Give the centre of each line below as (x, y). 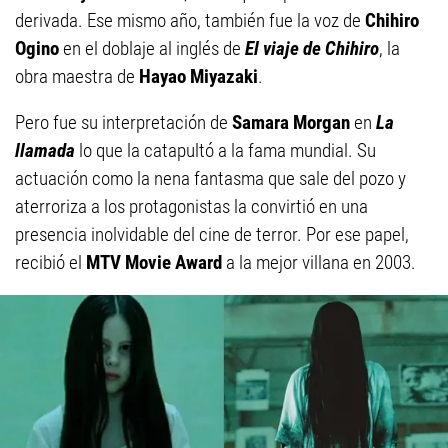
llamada (45, 151)
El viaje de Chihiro (312, 49)
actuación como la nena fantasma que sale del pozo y (210, 179)
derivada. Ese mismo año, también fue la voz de (190, 21)
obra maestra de (77, 77)
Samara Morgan (291, 123)
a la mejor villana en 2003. (319, 263)
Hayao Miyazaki (198, 77)
